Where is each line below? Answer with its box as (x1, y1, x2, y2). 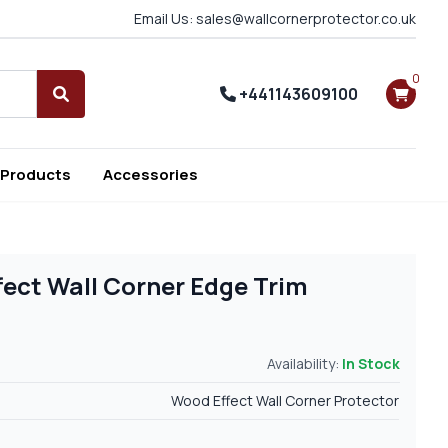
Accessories (103, 164, 198, 186)
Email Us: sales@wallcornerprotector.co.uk (134, 9, 416, 28)
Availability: (266, 354, 342, 374)
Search (59, 93, 113, 116)
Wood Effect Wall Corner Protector (171, 391, 400, 411)
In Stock (341, 354, 400, 374)
